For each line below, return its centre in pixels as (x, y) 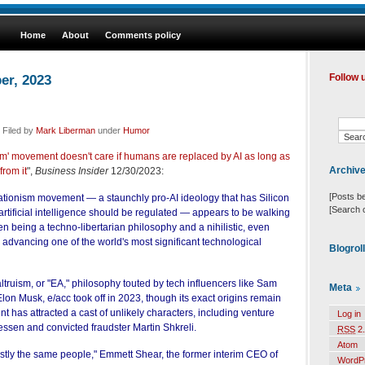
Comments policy (143, 35)
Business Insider (72, 171)
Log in (349, 314)
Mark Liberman (66, 130)
